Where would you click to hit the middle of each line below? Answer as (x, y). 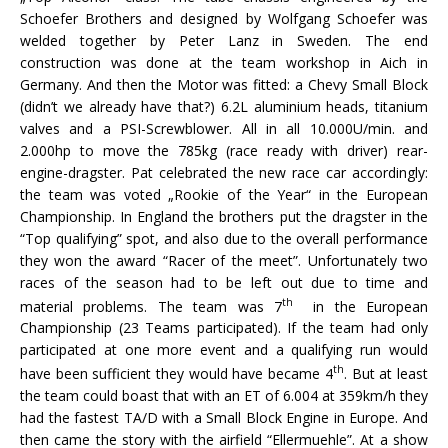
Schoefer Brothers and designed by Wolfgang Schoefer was (224, 18)
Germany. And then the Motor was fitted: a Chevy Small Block (224, 84)
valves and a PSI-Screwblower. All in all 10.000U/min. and (224, 128)
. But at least (386, 373)
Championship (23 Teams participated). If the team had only (224, 328)
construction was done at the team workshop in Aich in (224, 62)
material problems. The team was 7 (151, 306)
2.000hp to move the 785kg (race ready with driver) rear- (224, 150)
